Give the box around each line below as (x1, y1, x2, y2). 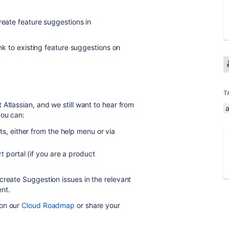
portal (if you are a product (4, 149, 95, 158)
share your (83, 200, 120, 210)
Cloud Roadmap (21, 200, 75, 210)
